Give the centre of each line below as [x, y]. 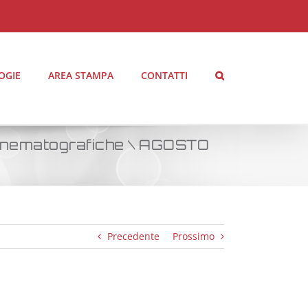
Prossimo [194, 236]
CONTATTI [164, 75]
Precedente [133, 236]
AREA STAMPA [81, 75]
